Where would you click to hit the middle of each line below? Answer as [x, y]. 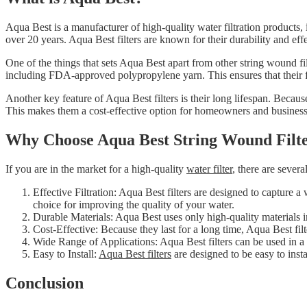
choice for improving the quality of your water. [134, 205]
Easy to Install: [66, 254]
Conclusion [45, 283]
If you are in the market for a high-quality [96, 169]
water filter [209, 169]
